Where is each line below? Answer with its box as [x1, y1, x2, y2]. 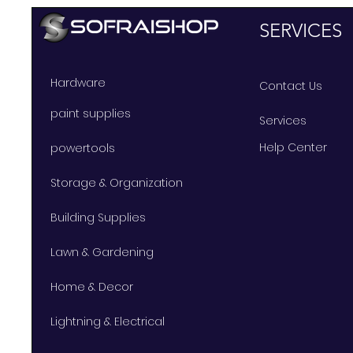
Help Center [259, 139, 331, 155]
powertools [50, 139, 115, 156]
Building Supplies [50, 209, 146, 225]
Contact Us [259, 77, 323, 94]
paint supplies [50, 105, 131, 121]
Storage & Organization [50, 174, 183, 191]
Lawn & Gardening [50, 243, 157, 260]
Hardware [50, 74, 106, 91]
